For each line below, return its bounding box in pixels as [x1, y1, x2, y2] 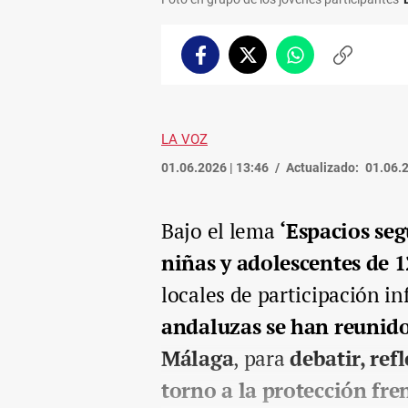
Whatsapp [293, 55, 357, 70]
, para [233, 343, 291, 372]
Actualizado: [286, 159, 359, 175]
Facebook [199, 55, 257, 70]
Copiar [341, 55, 382, 70]
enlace [341, 73, 382, 88]
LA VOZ [161, 130, 208, 148]
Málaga [161, 343, 234, 372]
